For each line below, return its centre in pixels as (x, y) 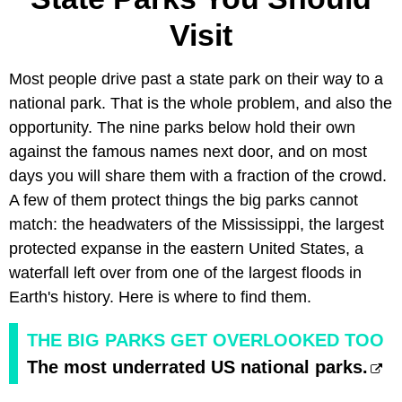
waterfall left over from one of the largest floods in (185, 272)
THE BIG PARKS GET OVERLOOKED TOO (205, 340)
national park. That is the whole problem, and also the (201, 103)
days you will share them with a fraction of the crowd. (198, 175)
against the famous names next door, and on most (188, 151)
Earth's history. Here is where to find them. (160, 297)
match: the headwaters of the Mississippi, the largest (197, 224)
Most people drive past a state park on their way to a (196, 79)
